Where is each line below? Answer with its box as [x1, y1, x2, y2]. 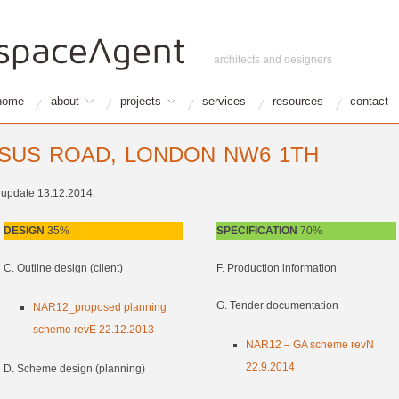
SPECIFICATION [216, 224, 300, 238]
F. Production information [216, 262, 337, 275]
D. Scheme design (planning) [3, 362, 145, 376]
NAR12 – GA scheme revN [246, 338, 375, 352]
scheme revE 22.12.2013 [33, 323, 155, 337]
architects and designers [214, 53, 333, 66]
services [201, 94, 246, 108]
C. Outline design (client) [3, 262, 123, 275]
